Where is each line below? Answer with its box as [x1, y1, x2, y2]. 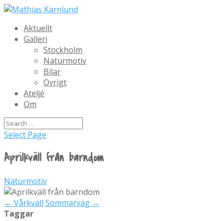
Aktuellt [24, 23, 52, 34]
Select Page [4, 129, 46, 140]
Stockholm [43, 44, 82, 55]
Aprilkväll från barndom [4, 149, 104, 166]
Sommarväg [45, 197, 92, 208]
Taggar [4, 208, 34, 219]
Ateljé [24, 88, 44, 99]
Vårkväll [12, 197, 43, 208]
